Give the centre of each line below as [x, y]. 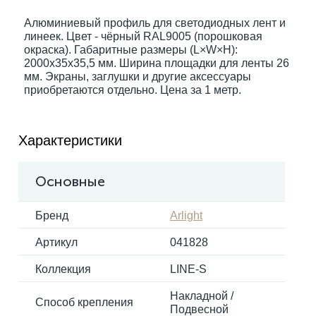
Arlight [186, 215]
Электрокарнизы [56, 42]
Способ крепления [84, 302]
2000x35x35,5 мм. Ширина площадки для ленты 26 [157, 63]
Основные [70, 181]
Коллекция [63, 269]
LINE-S [188, 269]
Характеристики [70, 140]
